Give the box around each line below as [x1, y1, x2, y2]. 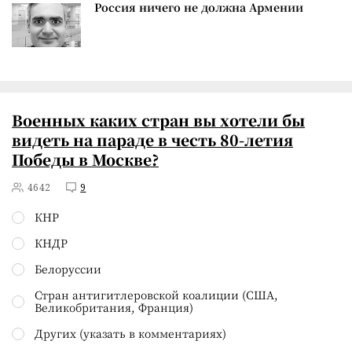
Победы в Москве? [12, 148, 159, 170]
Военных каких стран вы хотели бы [12, 108, 305, 130]
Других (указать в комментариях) [35, 324, 226, 341]
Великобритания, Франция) [35, 299, 193, 315]
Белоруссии [35, 260, 101, 277]
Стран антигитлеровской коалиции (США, [35, 286, 278, 302]
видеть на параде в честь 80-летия [12, 128, 293, 150]
